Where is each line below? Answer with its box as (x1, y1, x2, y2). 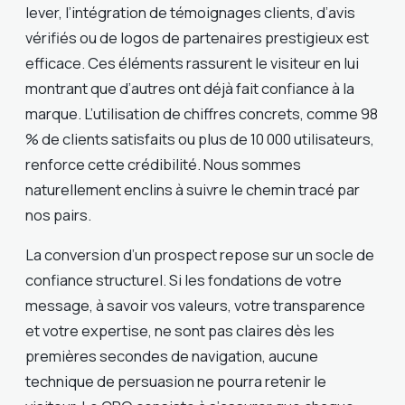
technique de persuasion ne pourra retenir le (25, 371, 326, 392)
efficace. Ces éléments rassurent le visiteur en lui (25, 52, 359, 73)
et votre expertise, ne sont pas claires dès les (25, 320, 334, 342)
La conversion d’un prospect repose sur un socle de (25, 244, 374, 266)
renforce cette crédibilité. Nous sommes (25, 153, 301, 174)
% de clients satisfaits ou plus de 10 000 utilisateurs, (25, 127, 374, 149)
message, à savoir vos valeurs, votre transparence (25, 295, 365, 316)
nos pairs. (25, 203, 91, 225)
